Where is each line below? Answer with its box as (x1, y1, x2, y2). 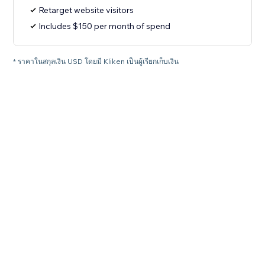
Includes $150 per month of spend (38, 21, 171, 32)
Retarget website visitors (38, 5, 134, 16)
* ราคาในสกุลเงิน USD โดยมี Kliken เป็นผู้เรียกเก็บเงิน (13, 57, 179, 66)
